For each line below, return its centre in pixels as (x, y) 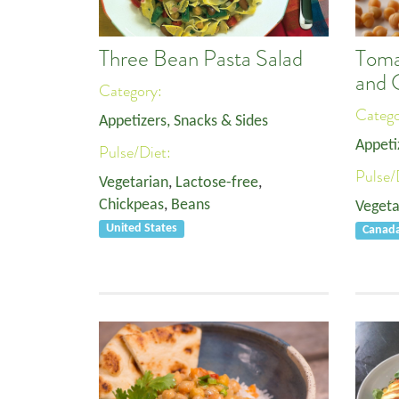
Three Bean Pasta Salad (201, 59)
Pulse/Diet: (137, 152)
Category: (132, 91)
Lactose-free (217, 183)
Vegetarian (134, 183)
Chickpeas (131, 205)
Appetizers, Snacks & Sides (183, 122)
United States (142, 228)
